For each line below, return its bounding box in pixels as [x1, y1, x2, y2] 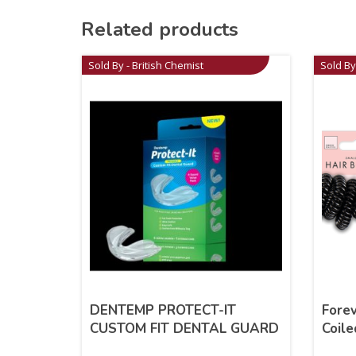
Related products [81, 16, 238, 42]
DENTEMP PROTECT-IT [90, 300, 237, 319]
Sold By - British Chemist [88, 57, 204, 72]
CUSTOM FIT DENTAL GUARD [90, 319, 280, 338]
